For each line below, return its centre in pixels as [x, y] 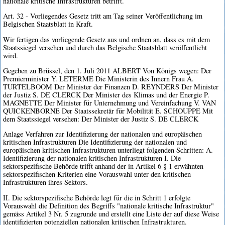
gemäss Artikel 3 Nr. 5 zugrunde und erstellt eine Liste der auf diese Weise [111, 213]
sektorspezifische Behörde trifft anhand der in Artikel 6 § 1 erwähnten [103, 166]
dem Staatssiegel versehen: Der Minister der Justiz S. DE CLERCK [101, 119]
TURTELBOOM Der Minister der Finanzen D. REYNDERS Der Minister [111, 87]
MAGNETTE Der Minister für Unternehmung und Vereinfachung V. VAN [110, 103]
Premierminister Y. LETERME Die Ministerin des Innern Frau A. [99, 79]
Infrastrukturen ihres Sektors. [46, 182]
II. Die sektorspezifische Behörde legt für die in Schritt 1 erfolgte [97, 197]
